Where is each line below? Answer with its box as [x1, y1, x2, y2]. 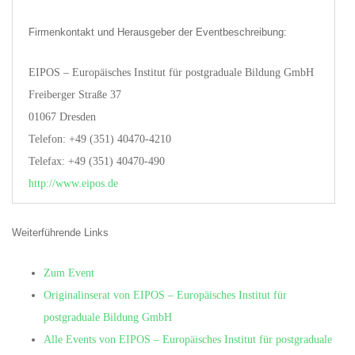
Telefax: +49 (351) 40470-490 [29, 155, 165, 167]
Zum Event [44, 267, 94, 279]
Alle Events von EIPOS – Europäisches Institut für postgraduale [44, 334, 332, 345]
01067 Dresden [29, 111, 96, 123]
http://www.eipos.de [29, 177, 118, 189]
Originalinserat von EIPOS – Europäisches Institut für [44, 289, 287, 301]
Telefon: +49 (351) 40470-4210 [29, 133, 171, 145]
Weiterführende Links [12, 227, 109, 239]
